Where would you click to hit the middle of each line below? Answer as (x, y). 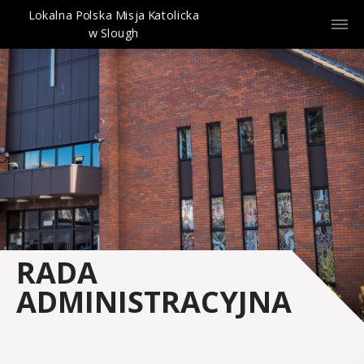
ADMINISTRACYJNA (154, 302)
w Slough (114, 32)
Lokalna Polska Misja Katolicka (114, 15)
